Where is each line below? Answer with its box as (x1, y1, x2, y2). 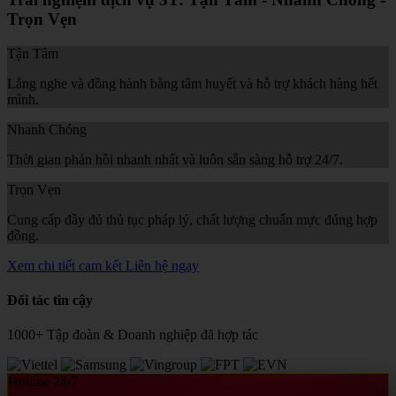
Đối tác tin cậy (7, 292, 93, 308)
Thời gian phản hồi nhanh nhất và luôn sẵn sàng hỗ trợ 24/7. (7, 151, 343, 167)
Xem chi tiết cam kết (7, 257, 126, 273)
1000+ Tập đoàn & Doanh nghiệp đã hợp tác (7, 327, 258, 343)
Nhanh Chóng (7, 121, 87, 137)
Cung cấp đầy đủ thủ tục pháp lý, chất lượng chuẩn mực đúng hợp (7, 211, 377, 227)
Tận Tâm (7, 45, 58, 61)
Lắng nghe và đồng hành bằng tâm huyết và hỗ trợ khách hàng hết (7, 75, 377, 91)
